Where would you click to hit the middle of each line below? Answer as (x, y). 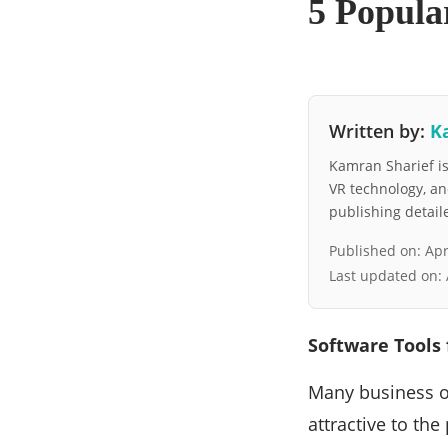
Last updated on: (387, 275)
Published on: (377, 250)
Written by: (379, 130)
